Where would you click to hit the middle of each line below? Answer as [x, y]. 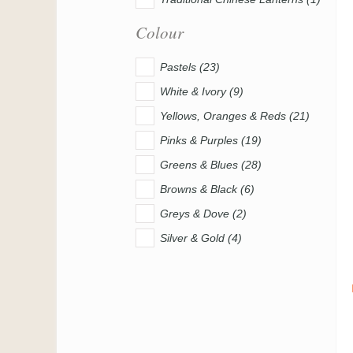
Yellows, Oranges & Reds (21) [235, 115]
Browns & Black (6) [207, 189]
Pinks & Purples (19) [211, 140]
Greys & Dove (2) [203, 213]
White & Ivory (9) [202, 91]
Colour [160, 33]
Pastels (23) [190, 67]
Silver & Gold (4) [201, 238]
